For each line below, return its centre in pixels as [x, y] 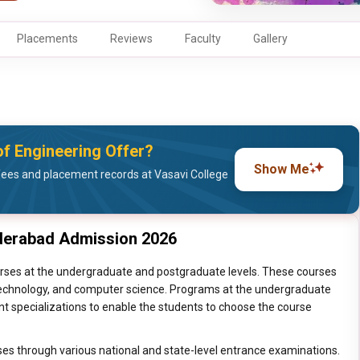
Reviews [131, 39]
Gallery [270, 39]
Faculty [203, 39]
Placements [47, 39]
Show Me [282, 169]
